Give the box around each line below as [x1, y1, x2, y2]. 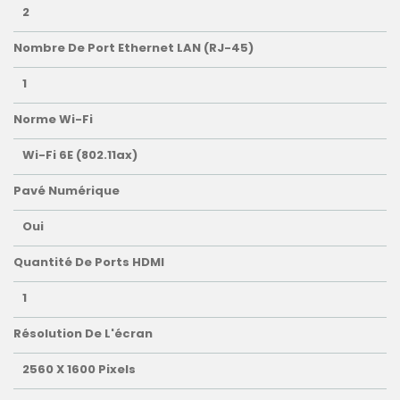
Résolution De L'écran [13, 325, 153, 343]
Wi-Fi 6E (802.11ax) [22, 146, 137, 164]
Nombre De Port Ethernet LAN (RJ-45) [13, 39, 254, 57]
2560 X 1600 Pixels [22, 361, 136, 379]
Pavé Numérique [13, 182, 120, 200]
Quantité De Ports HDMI [13, 254, 164, 271]
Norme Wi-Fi [13, 111, 93, 129]
